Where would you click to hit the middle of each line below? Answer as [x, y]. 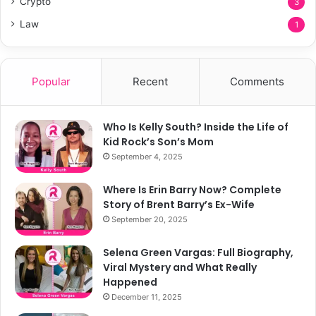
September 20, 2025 [150, 219]
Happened [130, 282]
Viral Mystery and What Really [180, 267]
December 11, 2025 [147, 297]
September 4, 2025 [147, 156]
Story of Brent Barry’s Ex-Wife [179, 204]
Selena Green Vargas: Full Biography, [198, 252]
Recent [150, 81]
